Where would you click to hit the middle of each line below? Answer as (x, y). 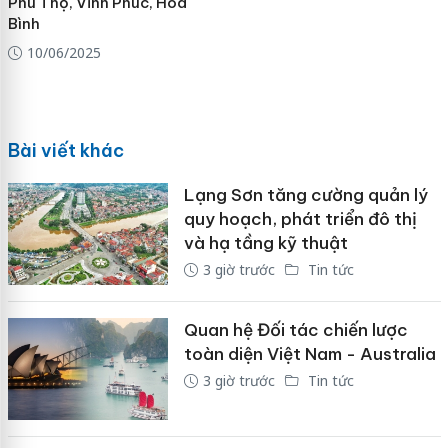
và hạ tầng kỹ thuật (265, 243)
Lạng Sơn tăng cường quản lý (305, 195)
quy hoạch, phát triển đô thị (300, 219)
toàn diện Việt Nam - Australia (309, 354)
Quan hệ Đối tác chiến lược (295, 330)
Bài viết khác (65, 151)
